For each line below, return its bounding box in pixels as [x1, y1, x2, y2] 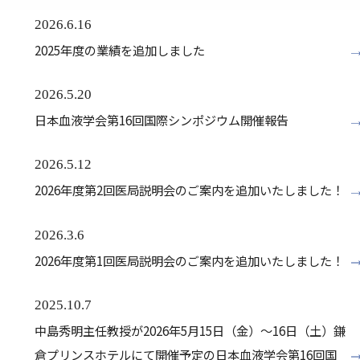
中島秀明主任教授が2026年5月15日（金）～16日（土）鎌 [34, 321, 346, 339]
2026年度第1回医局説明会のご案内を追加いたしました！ [34, 251, 344, 269]
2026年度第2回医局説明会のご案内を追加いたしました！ [34, 181, 344, 199]
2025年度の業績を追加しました [34, 41, 205, 59]
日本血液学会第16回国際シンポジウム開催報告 [34, 111, 288, 129]
